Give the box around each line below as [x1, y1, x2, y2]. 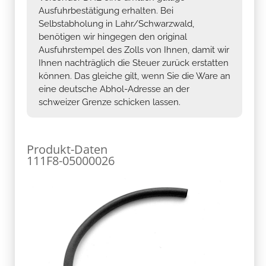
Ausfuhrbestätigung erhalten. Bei [39, 5, 173, 16]
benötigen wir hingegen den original [39, 31, 187, 42]
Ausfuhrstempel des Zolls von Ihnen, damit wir [39, 44, 229, 55]
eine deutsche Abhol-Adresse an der [39, 83, 189, 94]
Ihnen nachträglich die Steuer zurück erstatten [39, 57, 229, 68]
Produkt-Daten [27, 141, 107, 157]
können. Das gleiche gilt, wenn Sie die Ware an [39, 70, 230, 81]
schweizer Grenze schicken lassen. [39, 96, 180, 107]
